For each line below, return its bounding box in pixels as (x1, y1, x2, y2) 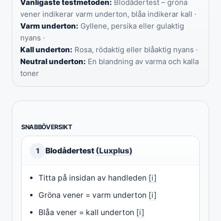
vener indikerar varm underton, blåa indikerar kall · (20, 9, 196, 19)
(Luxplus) (96, 146, 133, 155)
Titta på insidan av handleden (38, 173, 149, 183)
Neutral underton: (20, 56, 86, 66)
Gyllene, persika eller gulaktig (78, 21, 184, 31)
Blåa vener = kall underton (38, 207, 137, 217)
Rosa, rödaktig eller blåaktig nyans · (73, 44, 198, 54)
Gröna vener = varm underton (38, 190, 149, 200)
